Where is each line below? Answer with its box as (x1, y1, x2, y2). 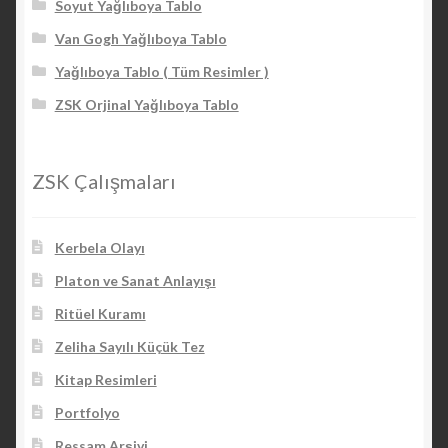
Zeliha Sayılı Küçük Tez (54, 338, 205, 356)
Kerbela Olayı (54, 239, 145, 257)
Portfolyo (54, 404, 120, 422)
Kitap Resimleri (54, 371, 157, 389)
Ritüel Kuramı (54, 305, 146, 323)
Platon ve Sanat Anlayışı (54, 272, 216, 290)
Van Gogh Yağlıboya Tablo (54, 29, 227, 47)
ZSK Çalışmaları (32, 169, 176, 194)
